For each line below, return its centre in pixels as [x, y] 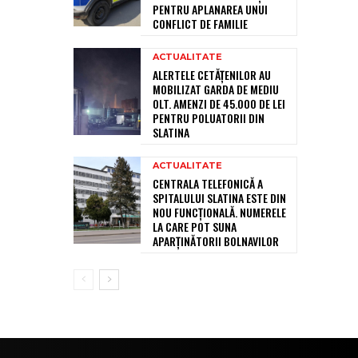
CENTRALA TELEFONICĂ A [208, 184]
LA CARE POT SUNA [195, 227]
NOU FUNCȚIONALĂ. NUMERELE [219, 213]
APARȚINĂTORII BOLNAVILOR [216, 241]
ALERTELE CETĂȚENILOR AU [212, 75]
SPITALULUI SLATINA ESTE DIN [219, 198]
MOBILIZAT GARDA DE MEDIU [216, 89]
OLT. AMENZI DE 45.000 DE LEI [219, 104]
